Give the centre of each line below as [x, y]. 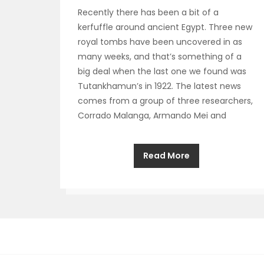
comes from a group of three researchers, [165, 101]
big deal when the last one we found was [162, 71]
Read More [166, 156]
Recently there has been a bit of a [148, 12]
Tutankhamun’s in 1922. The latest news [159, 86]
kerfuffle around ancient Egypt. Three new [165, 27]
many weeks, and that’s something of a [160, 57]
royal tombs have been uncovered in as [160, 42]
